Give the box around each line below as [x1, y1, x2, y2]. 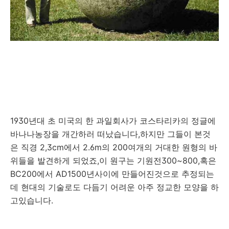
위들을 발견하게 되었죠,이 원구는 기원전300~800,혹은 [10, 155, 216, 166]
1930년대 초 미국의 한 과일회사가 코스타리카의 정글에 [10, 116, 216, 126]
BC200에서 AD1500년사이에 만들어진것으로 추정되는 [10, 169, 214, 179]
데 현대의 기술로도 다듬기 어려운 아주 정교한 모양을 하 [10, 182, 219, 193]
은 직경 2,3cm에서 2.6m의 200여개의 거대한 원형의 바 [10, 142, 217, 153]
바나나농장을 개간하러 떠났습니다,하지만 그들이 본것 [10, 129, 211, 140]
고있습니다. [10, 195, 53, 206]
